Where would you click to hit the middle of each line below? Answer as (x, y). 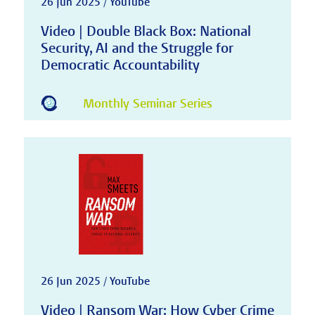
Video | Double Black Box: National (146, 31)
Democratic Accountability (120, 65)
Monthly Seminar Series (147, 104)
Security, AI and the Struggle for (137, 48)
